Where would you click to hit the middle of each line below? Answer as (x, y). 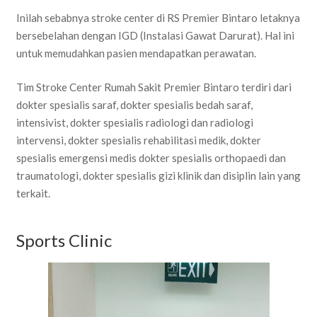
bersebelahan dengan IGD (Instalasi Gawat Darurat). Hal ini (155, 36)
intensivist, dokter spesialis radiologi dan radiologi (134, 122)
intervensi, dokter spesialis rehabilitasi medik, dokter (138, 140)
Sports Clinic (64, 241)
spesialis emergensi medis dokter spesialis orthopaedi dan (151, 157)
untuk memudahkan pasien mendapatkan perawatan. (136, 53)
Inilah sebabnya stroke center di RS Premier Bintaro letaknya (158, 18)
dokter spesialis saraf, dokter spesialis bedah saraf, (134, 104)
